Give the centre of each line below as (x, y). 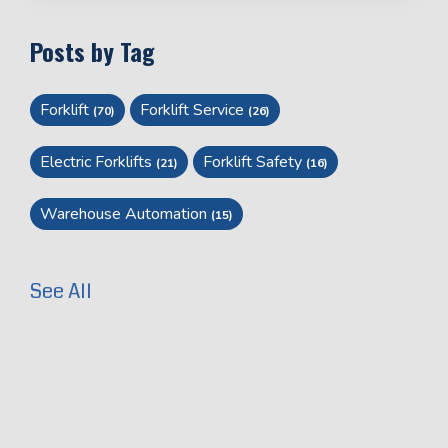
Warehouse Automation (125, 213)
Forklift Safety (254, 161)
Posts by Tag (92, 50)
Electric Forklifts (98, 161)
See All (61, 291)
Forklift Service (194, 109)
